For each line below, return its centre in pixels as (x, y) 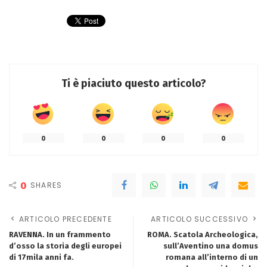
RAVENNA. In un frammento (60, 235)
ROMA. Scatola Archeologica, (203, 235)
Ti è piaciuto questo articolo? (133, 84)
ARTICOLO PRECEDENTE (66, 219)
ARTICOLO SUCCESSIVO (199, 219)
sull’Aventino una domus (211, 246)
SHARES (46, 185)
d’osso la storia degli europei (65, 246)
